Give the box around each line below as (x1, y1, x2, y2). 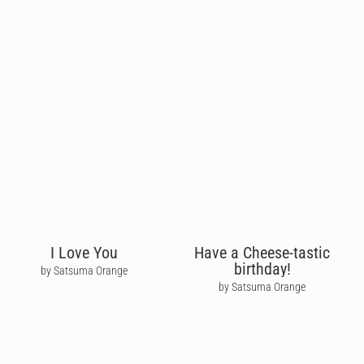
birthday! (233, 258, 291, 279)
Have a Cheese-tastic (194, 242, 331, 262)
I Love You (50, 242, 118, 262)
